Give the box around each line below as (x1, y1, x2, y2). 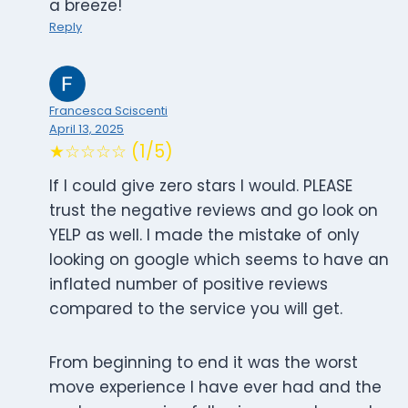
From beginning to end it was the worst (49, 352, 358, 374)
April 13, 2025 (49, 121, 124, 138)
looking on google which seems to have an (49, 249, 389, 271)
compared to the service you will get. (49, 298, 342, 321)
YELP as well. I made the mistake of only (49, 224, 360, 247)
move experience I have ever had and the (49, 376, 382, 399)
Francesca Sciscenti (49, 103, 168, 119)
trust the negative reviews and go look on (49, 199, 378, 222)
